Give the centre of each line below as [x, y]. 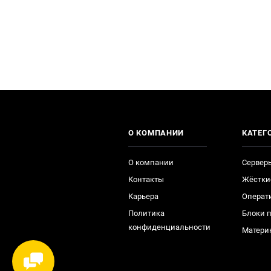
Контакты [146, 179]
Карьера [143, 196]
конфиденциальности [169, 227]
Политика [146, 213]
